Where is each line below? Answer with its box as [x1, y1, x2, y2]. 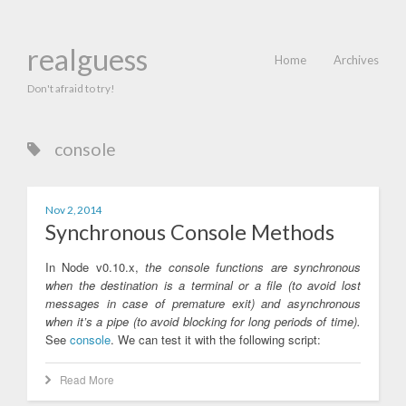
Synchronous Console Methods [45, 219, 334, 245]
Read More [60, 372, 114, 387]
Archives [333, 53, 379, 67]
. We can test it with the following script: [111, 331, 321, 348]
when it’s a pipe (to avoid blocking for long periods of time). [45, 313, 361, 330]
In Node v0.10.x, [45, 258, 146, 275]
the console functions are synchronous [145, 258, 362, 275]
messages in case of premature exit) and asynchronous [45, 295, 361, 312]
